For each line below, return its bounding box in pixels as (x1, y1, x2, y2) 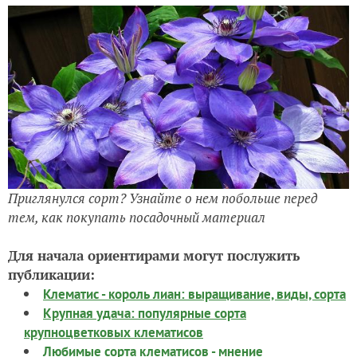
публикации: (8, 265, 95, 284)
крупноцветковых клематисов (24, 324, 203, 342)
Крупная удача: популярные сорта (43, 304, 246, 323)
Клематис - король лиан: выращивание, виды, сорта (43, 285, 346, 304)
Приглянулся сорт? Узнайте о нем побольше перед (8, 189, 317, 208)
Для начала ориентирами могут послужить (8, 246, 300, 265)
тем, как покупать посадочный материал (8, 208, 265, 227)
